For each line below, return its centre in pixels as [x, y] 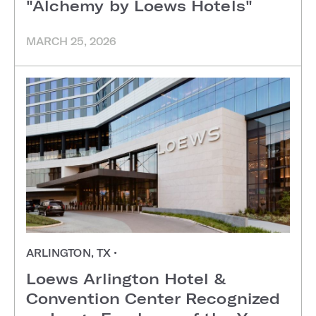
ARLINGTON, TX [70, 253]
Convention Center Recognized [153, 298]
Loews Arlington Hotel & [126, 278]
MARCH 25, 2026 [71, 41]
